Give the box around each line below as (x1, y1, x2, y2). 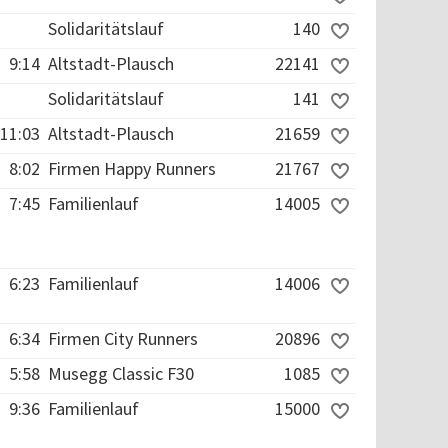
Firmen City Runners (48, 327, 198, 350)
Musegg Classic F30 (48, 362, 194, 385)
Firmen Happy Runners (48, 157, 216, 180)
